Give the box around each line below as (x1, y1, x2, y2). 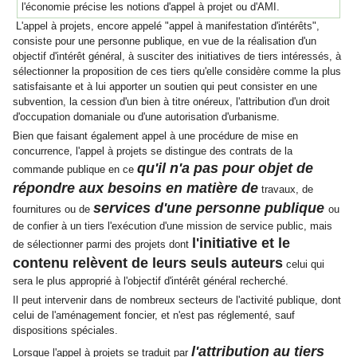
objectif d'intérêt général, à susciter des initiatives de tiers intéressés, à (13, 50, 341, 63)
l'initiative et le (192, 235, 290, 252)
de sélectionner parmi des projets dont (13, 238, 192, 251)
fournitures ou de (13, 203, 93, 216)
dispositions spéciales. (13, 324, 121, 337)
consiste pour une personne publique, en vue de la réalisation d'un (13, 35, 316, 48)
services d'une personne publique (93, 200, 328, 217)
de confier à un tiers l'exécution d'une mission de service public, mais (13, 220, 332, 233)
